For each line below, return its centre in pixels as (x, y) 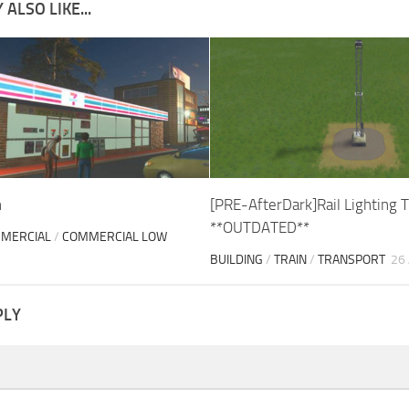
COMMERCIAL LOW (115, 237)
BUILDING (236, 260)
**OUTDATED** (259, 228)
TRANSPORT (351, 260)
